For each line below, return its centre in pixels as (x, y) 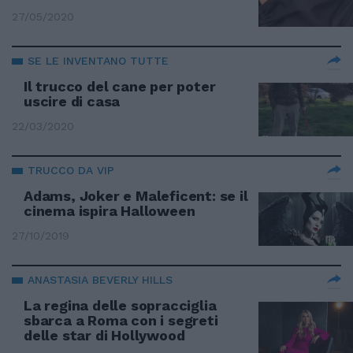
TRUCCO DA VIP (71, 170)
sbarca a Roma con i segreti (121, 320)
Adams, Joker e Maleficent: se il (136, 196)
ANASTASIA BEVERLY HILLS (100, 280)
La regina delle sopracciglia (120, 305)
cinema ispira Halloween (110, 211)
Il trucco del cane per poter (120, 86)
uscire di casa (72, 101)
